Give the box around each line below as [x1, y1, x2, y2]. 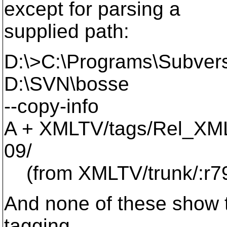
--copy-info [4, 95, 99, 117]
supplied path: [4, 20, 129, 42]
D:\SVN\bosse [4, 73, 129, 95]
